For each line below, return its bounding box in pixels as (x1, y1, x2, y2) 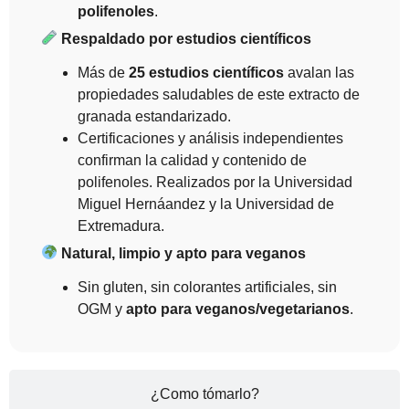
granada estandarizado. (78, 108, 235, 124)
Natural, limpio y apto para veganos (58, 245, 307, 261)
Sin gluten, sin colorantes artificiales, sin (78, 278, 337, 295)
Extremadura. (78, 217, 164, 234)
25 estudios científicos (129, 64, 284, 80)
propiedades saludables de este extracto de (78, 86, 360, 102)
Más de (78, 64, 129, 80)
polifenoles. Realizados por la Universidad (78, 173, 352, 190)
